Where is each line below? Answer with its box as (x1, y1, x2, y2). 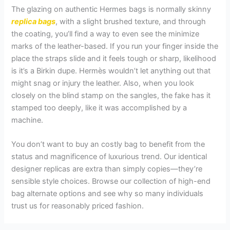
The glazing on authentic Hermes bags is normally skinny (11, 4, 212, 14)
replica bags (11, 16, 56, 26)
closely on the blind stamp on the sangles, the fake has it (11, 90, 211, 100)
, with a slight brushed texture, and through (55, 16, 206, 26)
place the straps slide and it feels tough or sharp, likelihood (11, 53, 217, 63)
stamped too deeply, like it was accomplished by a (11, 103, 187, 112)
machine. (11, 115, 44, 125)
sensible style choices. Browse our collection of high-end (11, 177, 211, 186)
